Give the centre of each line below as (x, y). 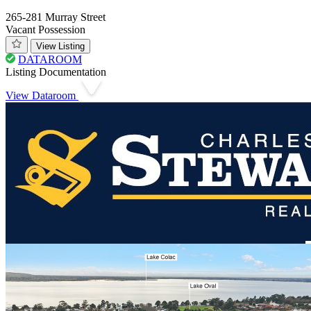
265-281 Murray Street (56, 17)
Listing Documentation (56, 72)
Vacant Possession (45, 29)
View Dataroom (42, 95)
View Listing (60, 46)
